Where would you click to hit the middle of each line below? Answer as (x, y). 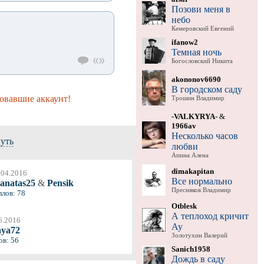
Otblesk (184, 206)
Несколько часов (204, 136)
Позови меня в (201, 9)
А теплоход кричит (210, 216)
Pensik (60, 183)
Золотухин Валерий (199, 235)
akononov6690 (196, 79)
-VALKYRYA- (194, 116)
